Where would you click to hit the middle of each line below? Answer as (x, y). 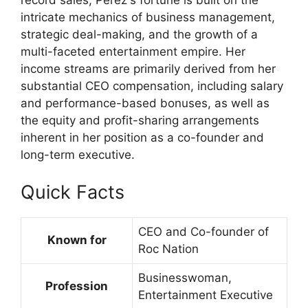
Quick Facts (73, 192)
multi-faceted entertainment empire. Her (133, 52)
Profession (77, 286)
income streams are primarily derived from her (148, 69)
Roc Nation (168, 249)
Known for (77, 240)
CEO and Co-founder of (203, 231)
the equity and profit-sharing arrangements (140, 121)
